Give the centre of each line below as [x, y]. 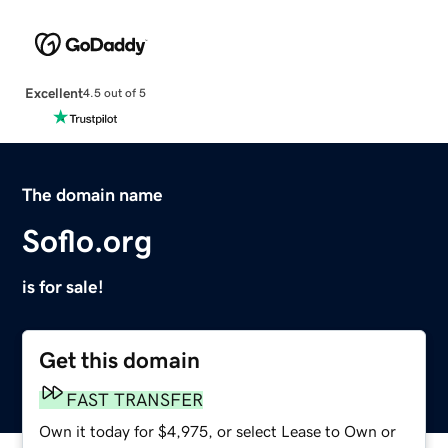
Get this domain [120, 360]
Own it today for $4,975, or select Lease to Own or [218, 430]
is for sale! [63, 286]
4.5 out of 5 [114, 93]
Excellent [53, 92]
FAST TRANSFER [135, 399]
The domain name [93, 194]
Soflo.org [87, 240]
